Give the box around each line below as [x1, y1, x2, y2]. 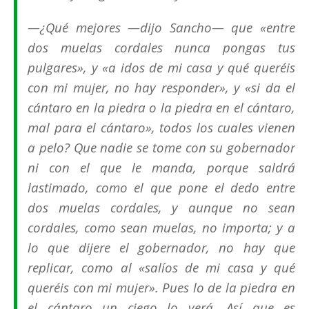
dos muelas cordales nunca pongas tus [28, 39, 295, 57]
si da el [251, 79, 296, 97]
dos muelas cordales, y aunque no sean [28, 199, 295, 217]
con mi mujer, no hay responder [28, 79, 219, 97]
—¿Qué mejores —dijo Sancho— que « [28, 19, 266, 37]
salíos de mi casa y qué [144, 259, 295, 277]
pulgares [28, 59, 77, 77]
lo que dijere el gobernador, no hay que [28, 239, 295, 257]
